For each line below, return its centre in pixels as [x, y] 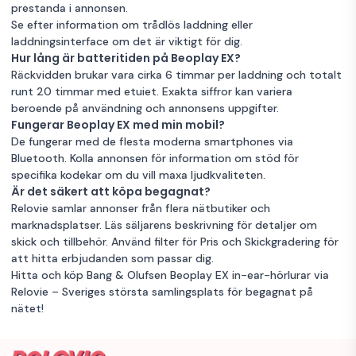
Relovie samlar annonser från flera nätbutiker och [141, 208]
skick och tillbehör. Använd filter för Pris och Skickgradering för [175, 241]
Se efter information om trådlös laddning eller [132, 24]
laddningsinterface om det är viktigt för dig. [127, 41]
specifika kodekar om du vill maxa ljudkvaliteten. [138, 174]
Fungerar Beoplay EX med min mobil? [118, 124]
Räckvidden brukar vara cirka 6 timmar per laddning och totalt [176, 74]
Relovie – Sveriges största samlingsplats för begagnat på [162, 291]
